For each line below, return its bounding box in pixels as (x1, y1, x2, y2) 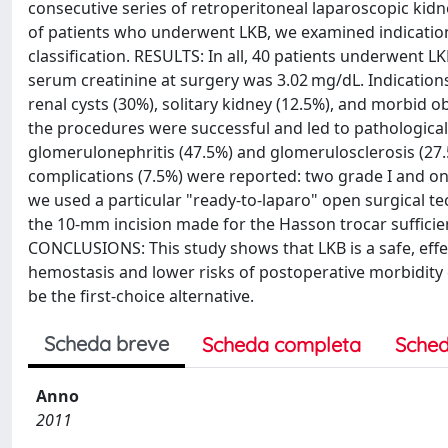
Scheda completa (202, 332, 361, 357)
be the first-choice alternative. (28, 285, 254, 307)
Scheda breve (44, 331, 169, 356)
